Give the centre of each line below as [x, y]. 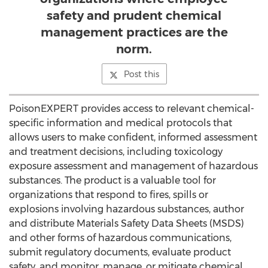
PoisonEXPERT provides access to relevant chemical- [132, 109]
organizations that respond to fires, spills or [109, 195]
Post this [141, 74]
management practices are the [134, 32]
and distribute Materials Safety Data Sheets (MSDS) [127, 223]
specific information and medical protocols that [121, 123]
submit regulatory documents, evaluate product [120, 252]
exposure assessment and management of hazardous [133, 166]
